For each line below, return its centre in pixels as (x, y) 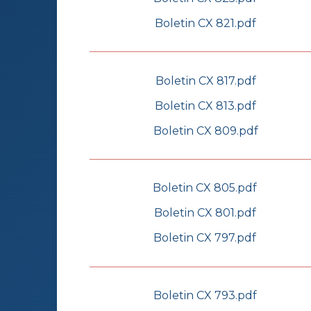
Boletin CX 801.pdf (205, 213)
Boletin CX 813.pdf (205, 106)
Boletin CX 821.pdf (205, 23)
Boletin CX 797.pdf (205, 238)
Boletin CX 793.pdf (205, 296)
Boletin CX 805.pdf (205, 188)
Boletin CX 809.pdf (205, 131)
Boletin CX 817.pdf (205, 81)
